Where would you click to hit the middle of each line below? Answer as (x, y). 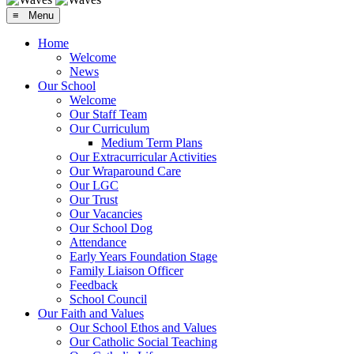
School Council (108, 299)
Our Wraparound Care (125, 171)
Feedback (94, 284)
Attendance (98, 242)
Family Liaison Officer (126, 270)
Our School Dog (111, 228)
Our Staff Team (108, 114)
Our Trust (94, 199)
